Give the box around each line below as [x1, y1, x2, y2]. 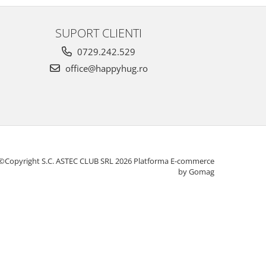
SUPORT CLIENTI [55, 24, 142, 42]
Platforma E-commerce [134, 156, 214, 167]
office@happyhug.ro [62, 62, 148, 75]
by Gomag [178, 166, 214, 178]
